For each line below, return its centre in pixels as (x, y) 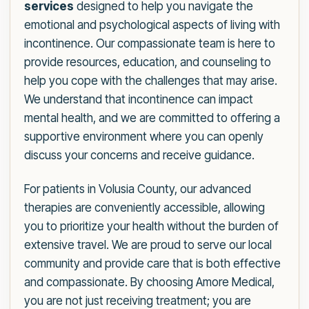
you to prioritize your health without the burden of (151, 227)
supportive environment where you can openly (144, 137)
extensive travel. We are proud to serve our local (148, 245)
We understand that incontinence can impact (139, 100)
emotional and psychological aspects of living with (152, 25)
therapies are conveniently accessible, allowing (144, 208)
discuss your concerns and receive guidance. (139, 156)
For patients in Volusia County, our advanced (138, 189)
